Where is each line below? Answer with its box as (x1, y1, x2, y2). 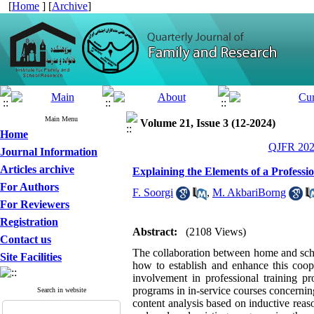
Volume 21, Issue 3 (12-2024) (140, 117, 275, 129)
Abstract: (132, 226, 177, 238)
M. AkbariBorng (212, 186, 286, 198)
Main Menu (45, 115, 78, 123)
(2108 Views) (186, 226, 246, 238)
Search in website (36, 286, 86, 294)
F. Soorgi (132, 186, 173, 198)
